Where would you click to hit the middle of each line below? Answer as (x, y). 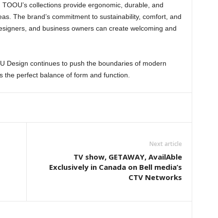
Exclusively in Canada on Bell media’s (115, 167)
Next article (165, 144)
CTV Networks (155, 177)
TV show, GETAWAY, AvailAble (127, 157)
